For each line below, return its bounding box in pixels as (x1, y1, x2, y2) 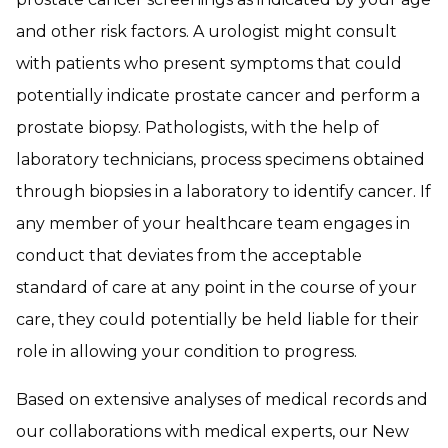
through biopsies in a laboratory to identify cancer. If (16, 182, 431, 201)
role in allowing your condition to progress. (16, 342, 357, 361)
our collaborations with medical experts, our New (16, 422, 409, 441)
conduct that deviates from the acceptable (16, 246, 362, 265)
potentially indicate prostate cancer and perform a (16, 86, 420, 105)
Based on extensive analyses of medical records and (16, 390, 428, 409)
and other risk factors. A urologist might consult (16, 22, 397, 41)
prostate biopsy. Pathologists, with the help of (16, 118, 379, 137)
